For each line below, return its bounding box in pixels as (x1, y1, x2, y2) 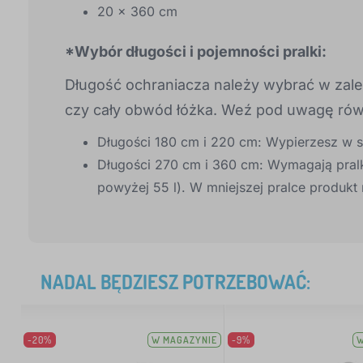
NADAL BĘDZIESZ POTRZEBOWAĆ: (41, 269, 310, 295)
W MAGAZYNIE (152, 334, 218, 347)
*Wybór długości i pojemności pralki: (65, 43, 327, 61)
